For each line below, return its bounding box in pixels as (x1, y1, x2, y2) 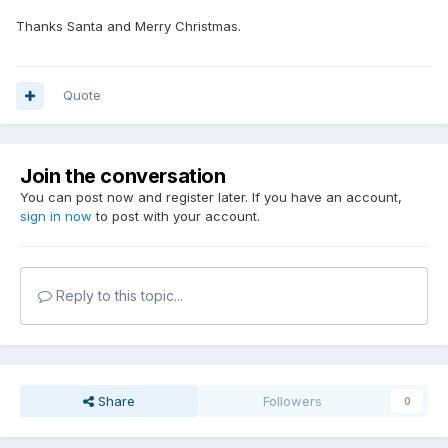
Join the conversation (20, 164, 226, 189)
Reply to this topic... (52, 287, 183, 305)
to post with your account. (92, 208, 260, 225)
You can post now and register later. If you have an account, (20, 189, 402, 206)
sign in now (20, 208, 92, 225)
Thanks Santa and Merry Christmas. (16, 18, 241, 35)
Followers (263, 393, 323, 410)
